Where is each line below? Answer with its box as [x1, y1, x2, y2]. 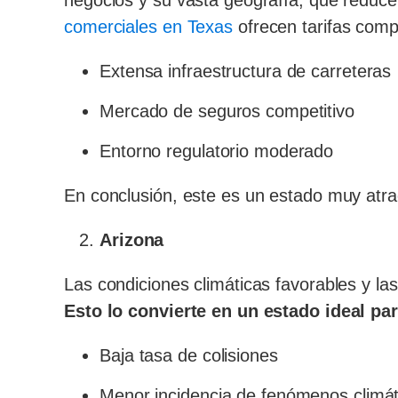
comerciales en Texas [64, 17, 233, 36]
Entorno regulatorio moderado [99, 141, 334, 161]
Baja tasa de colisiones [99, 346, 278, 365]
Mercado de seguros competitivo [99, 101, 354, 121]
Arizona [99, 230, 164, 250]
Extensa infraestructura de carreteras [99, 61, 392, 81]
